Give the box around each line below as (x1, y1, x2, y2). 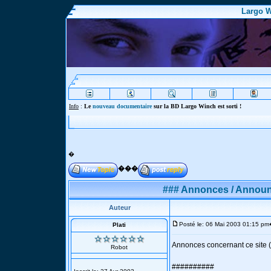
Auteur (108, 204, 131, 211)
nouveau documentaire (93, 103, 152, 109)
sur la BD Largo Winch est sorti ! (152, 103, 241, 109)
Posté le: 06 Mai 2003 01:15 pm (179, 221, 269, 227)
